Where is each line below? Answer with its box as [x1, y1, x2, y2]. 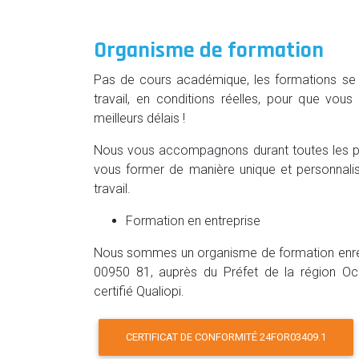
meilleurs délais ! [94, 110, 185, 126]
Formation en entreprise [126, 212, 260, 228]
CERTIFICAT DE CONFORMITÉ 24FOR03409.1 [126, 331, 327, 344]
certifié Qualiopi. [94, 283, 184, 299]
